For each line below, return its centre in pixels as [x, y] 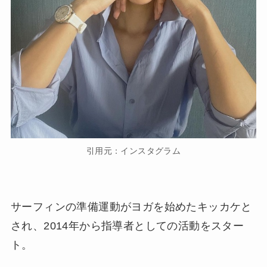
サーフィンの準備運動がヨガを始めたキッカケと [131, 207]
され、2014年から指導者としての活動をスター [127, 226]
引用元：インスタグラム [133, 150]
